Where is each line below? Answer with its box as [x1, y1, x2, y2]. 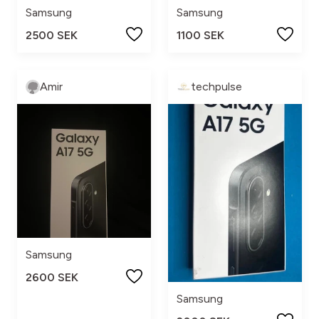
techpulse [191, 79, 242, 93]
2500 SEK [26, 28, 78, 42]
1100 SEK [177, 28, 224, 42]
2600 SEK [26, 270, 78, 284]
